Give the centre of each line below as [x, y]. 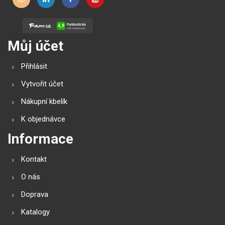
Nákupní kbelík [44, 102]
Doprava [35, 195]
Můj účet [35, 46]
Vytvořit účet [42, 84]
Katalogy [35, 212]
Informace [40, 139]
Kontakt [34, 159]
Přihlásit [34, 67]
